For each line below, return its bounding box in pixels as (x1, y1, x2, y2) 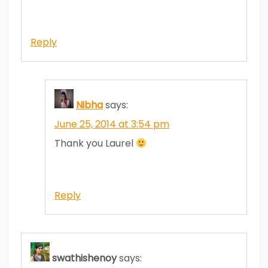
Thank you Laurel (54, 136, 136, 150)
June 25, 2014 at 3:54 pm (54, 117, 169, 131)
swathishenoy (52, 251, 117, 265)
